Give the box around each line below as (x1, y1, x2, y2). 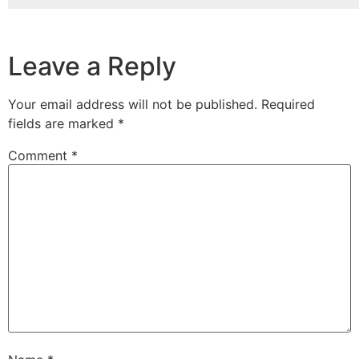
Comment (8, 147, 71, 164)
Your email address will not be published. (8, 96, 257, 113)
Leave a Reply (8, 50, 176, 83)
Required (261, 96, 315, 113)
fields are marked (8, 115, 118, 132)
